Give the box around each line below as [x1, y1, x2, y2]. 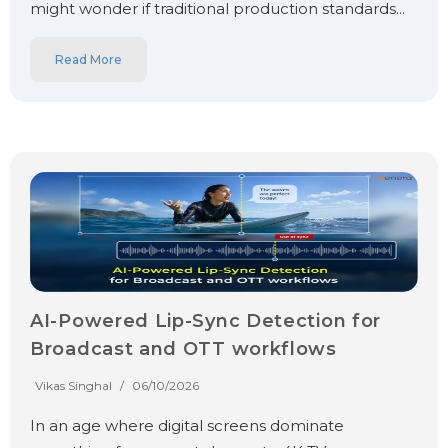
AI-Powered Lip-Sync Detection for [30, 309, 382, 332]
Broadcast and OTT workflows [30, 337, 337, 360]
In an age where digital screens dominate [30, 415, 344, 435]
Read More [55, 51, 122, 67]
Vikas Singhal [35, 377, 112, 393]
